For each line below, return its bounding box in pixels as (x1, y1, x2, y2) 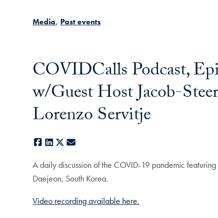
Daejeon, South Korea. (33, 173, 109, 184)
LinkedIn (54, 137, 82, 148)
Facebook (43, 137, 77, 148)
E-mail (76, 137, 98, 148)
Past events (60, 16, 101, 27)
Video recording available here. (33, 195, 140, 207)
